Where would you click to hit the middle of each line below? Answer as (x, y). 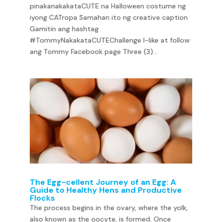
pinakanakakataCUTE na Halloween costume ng (108, 6)
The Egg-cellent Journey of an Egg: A (103, 182)
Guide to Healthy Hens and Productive (106, 190)
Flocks (42, 198)
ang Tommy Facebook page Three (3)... (93, 52)
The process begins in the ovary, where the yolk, (109, 207)
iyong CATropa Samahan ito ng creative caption (109, 17)
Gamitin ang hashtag (64, 29)
